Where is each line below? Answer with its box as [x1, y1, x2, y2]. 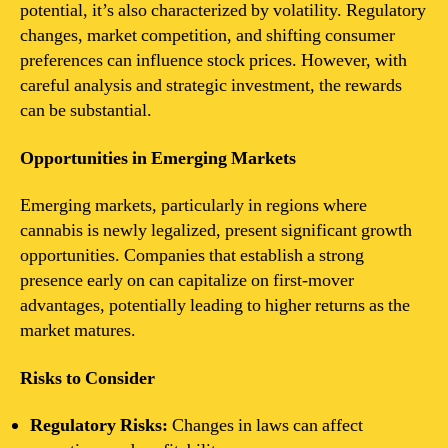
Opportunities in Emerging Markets [20, 146, 296, 170]
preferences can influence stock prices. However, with [20, 49, 407, 72]
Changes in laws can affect [168, 414, 363, 437]
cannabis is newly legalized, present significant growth [20, 219, 412, 242]
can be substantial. [20, 99, 152, 122]
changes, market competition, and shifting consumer [20, 24, 395, 47]
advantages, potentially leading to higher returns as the [20, 294, 410, 317]
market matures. [20, 319, 136, 342]
